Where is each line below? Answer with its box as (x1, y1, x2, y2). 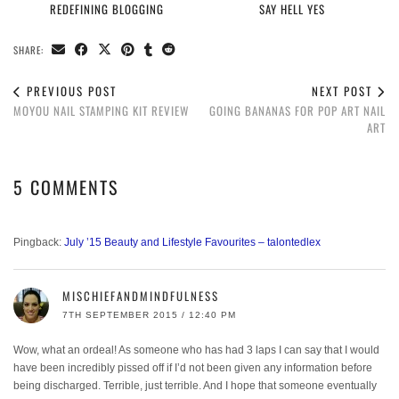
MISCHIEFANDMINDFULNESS (62, 286, 219, 305)
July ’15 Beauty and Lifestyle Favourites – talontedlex (64, 235, 321, 248)
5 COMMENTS (13, 173, 118, 200)
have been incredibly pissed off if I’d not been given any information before (13, 361, 372, 374)
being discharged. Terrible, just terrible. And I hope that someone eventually (13, 379, 377, 392)
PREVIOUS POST (22, 81, 117, 100)
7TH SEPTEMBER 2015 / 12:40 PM (62, 309, 236, 320)
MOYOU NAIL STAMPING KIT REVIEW (13, 101, 189, 119)
